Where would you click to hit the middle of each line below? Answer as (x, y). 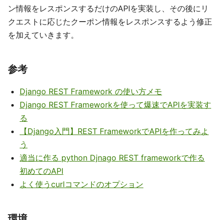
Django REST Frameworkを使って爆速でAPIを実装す (115, 105)
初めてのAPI (41, 171)
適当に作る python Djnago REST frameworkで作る (112, 158)
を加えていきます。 (43, 35)
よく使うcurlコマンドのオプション (82, 184)
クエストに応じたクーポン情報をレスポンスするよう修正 (110, 22)
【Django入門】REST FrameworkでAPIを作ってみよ (114, 131)
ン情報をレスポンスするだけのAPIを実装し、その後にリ (108, 8)
